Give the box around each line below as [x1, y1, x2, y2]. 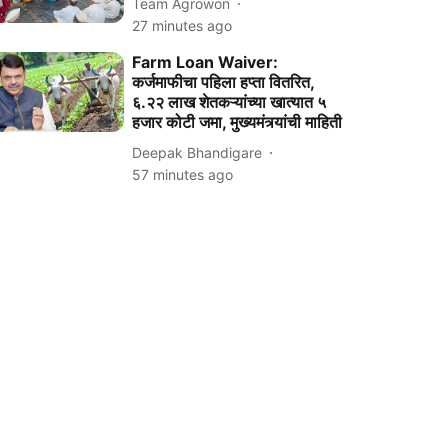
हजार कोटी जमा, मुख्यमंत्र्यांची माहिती [132, 112, 343, 132]
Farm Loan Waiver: [132, 52, 279, 72]
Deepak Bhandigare [132, 143, 263, 161]
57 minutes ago [132, 166, 234, 183]
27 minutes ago [132, 17, 233, 34]
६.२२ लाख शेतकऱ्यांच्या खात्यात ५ [132, 92, 327, 112]
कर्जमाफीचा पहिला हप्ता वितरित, [132, 72, 315, 92]
